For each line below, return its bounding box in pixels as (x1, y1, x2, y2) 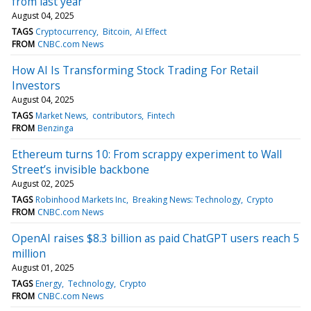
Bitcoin (102, 25, 130, 37)
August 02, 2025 (12, 177, 74, 190)
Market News (35, 109, 87, 121)
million (12, 245, 46, 261)
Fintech (146, 109, 175, 121)
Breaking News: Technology (132, 193, 241, 205)
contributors (92, 109, 142, 121)
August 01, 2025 (12, 261, 74, 274)
